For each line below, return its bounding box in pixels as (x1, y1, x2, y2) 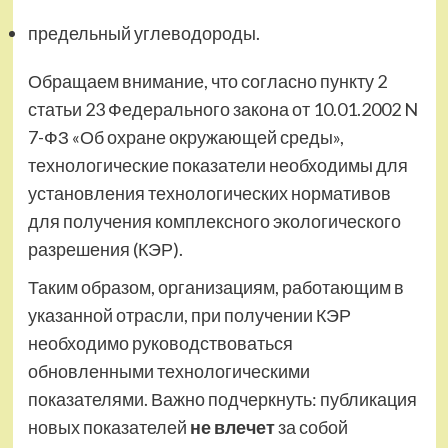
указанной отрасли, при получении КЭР (27, 304, 351, 327)
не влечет (189, 416, 275, 439)
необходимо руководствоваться (27, 332, 293, 355)
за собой (274, 416, 348, 439)
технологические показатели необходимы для (27, 154, 408, 177)
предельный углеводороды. (27, 22, 260, 45)
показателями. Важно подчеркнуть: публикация (27, 388, 417, 411)
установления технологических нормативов (27, 182, 391, 205)
